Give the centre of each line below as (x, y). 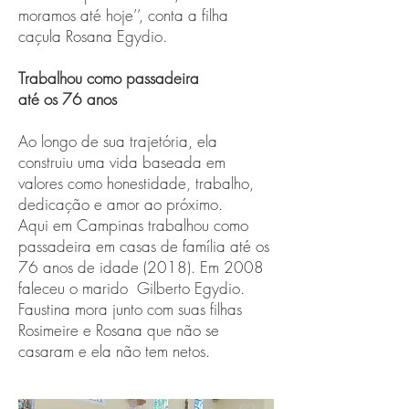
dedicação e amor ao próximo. (123, 204)
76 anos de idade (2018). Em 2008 (141, 267)
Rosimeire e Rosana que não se (119, 330)
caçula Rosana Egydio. (93, 36)
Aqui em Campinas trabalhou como (133, 225)
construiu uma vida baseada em (122, 162)
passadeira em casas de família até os (144, 246)
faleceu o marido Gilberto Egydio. (131, 288)
